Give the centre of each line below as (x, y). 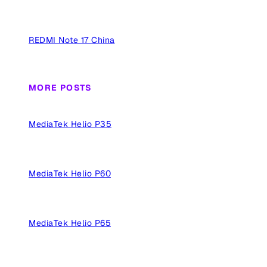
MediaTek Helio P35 (70, 124)
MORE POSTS (60, 88)
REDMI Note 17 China (72, 40)
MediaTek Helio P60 (70, 173)
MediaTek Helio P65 (70, 223)
